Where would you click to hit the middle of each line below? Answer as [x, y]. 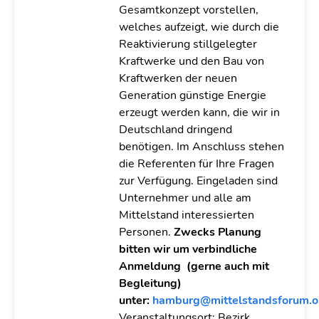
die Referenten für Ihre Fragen [196, 164]
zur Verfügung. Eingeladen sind [198, 181]
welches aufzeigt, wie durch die [199, 27]
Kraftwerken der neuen [178, 78]
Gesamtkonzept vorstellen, [188, 10]
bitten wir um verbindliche [188, 249]
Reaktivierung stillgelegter [188, 44]
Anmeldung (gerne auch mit [194, 266]
